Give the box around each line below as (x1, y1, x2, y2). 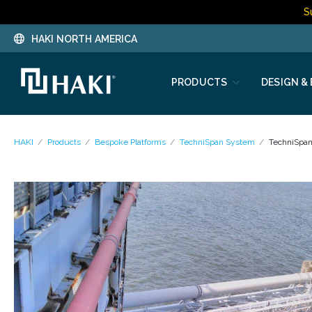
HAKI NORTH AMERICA (31, 33, 138, 45)
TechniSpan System (180, 137, 255, 147)
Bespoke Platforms (95, 137, 166, 147)
